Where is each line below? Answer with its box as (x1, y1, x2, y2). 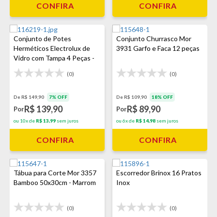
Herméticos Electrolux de (14, 44, 90, 52)
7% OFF (49, 94, 67, 100)
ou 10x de (14, 118, 36, 124)
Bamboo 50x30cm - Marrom (14, 178, 96, 186)
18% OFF (152, 94, 173, 100)
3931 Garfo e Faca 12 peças (116, 44, 200, 52)
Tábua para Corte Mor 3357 (14, 169, 96, 177)
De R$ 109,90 (116, 94, 148, 100)
